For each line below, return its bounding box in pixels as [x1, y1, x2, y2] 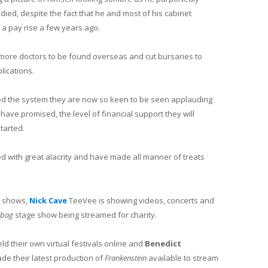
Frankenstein [105, 252, 147, 263]
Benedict [145, 237, 181, 249]
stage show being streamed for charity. [13, 209, 157, 220]
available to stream [147, 252, 218, 263]
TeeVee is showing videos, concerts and [69, 194, 214, 206]
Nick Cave [29, 194, 67, 206]
